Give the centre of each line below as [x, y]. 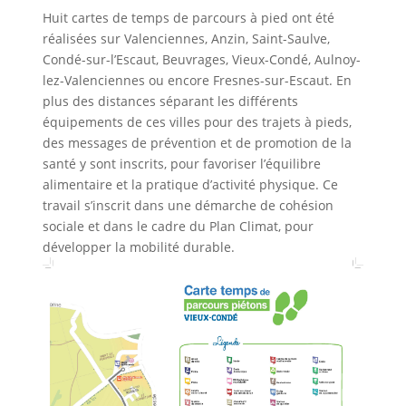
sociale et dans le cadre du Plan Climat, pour [178, 226]
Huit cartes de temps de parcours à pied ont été [188, 17]
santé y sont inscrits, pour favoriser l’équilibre [181, 163]
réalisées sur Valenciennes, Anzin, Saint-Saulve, [186, 38]
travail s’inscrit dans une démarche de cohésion [188, 205]
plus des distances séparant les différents [170, 101]
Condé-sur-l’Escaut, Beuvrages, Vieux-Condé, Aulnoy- [201, 59]
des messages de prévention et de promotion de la [197, 142]
